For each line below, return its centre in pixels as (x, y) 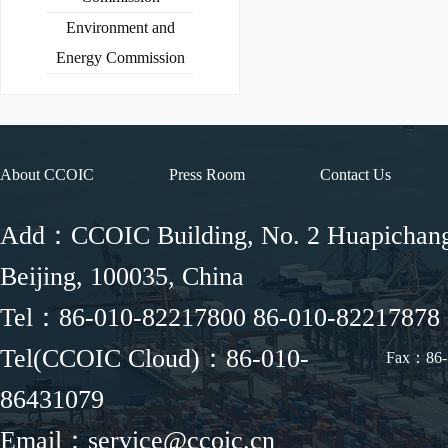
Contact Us (355, 174)
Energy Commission (120, 57)
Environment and (120, 27)
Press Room (207, 174)
